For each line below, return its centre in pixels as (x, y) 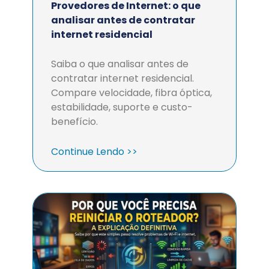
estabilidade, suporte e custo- (122, 107)
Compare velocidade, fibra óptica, (131, 93)
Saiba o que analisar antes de (120, 64)
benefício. (74, 122)
